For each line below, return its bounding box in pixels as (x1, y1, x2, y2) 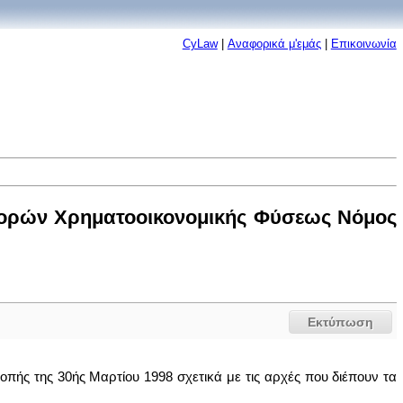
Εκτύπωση (308, 315, 374, 329)
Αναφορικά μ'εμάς (227, 37, 321, 50)
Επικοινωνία (330, 37, 397, 50)
